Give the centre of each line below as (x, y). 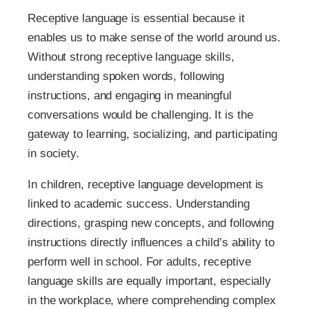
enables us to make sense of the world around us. (154, 38)
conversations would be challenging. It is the (140, 115)
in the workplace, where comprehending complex (152, 301)
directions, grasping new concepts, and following (151, 223)
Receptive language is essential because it (136, 19)
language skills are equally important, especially (150, 281)
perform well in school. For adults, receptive (139, 262)
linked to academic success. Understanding (139, 204)
